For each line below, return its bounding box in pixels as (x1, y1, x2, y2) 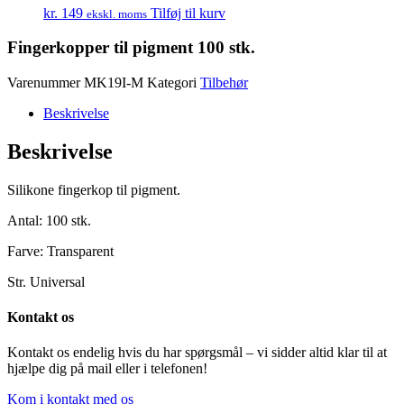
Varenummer (7, 75, 84, 90)
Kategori (147, 75, 197, 90)
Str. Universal (7, 273, 85, 289)
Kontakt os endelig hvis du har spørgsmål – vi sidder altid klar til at (7, 344, 387, 361)
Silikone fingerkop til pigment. (7, 181, 180, 197)
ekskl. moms (87, 6, 147, 21)
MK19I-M (84, 75, 147, 90)
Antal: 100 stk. (7, 212, 91, 228)
